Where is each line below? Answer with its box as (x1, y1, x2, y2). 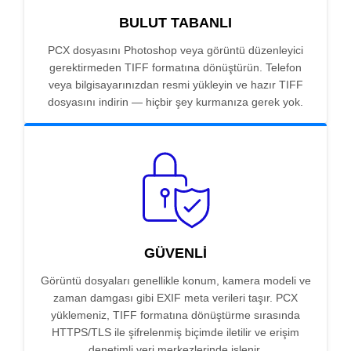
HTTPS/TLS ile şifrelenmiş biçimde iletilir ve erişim (52, 326, 299, 339)
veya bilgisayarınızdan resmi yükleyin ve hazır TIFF (48, 78, 303, 92)
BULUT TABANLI (119, 15, 232, 31)
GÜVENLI (144, 245, 207, 262)
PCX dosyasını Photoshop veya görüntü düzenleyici (48, 44, 303, 57)
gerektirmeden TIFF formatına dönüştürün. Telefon (49, 61, 302, 74)
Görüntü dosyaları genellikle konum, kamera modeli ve (40, 274, 311, 288)
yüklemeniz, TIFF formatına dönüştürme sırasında (51, 309, 300, 322)
